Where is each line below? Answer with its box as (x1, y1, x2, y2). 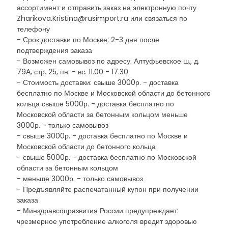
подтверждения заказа (17, 45, 92, 55)
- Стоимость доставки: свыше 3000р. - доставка (17, 77, 179, 88)
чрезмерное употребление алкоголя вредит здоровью (17, 216, 197, 226)
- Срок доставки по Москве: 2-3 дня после (17, 35, 159, 45)
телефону (17, 24, 50, 34)
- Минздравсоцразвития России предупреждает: (17, 206, 179, 216)
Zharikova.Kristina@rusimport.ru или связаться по (17, 13, 187, 23)
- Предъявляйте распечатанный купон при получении (17, 184, 198, 194)
